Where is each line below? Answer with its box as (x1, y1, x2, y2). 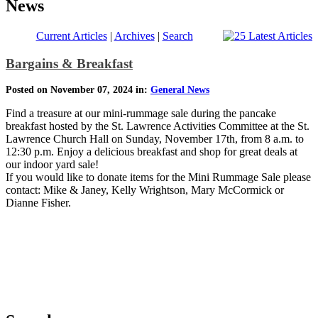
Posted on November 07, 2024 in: (6, 84, 150, 96)
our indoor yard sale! (6, 158, 102, 171)
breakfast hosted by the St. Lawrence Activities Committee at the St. (6, 120, 309, 133)
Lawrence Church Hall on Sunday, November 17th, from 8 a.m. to (6, 133, 304, 146)
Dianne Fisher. (6, 197, 71, 209)
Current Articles (35, 29, 107, 42)
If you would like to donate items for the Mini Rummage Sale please (6, 171, 311, 184)
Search (162, 29, 193, 42)
